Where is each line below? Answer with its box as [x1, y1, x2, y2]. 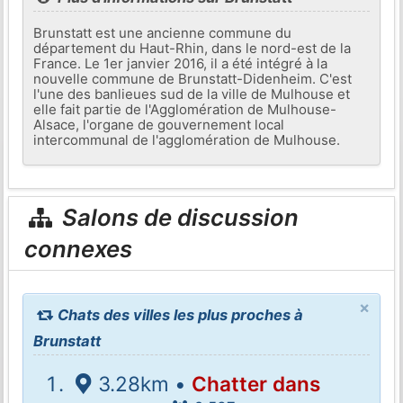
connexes [24, 235, 133, 264]
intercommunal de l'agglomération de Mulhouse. [33, 130, 341, 148]
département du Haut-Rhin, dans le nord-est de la [33, 39, 352, 57]
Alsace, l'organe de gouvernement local [33, 115, 285, 133]
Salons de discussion [57, 203, 300, 232]
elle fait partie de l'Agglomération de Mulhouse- [33, 100, 337, 118]
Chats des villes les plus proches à [54, 305, 304, 324]
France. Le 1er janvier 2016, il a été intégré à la [33, 54, 328, 72]
